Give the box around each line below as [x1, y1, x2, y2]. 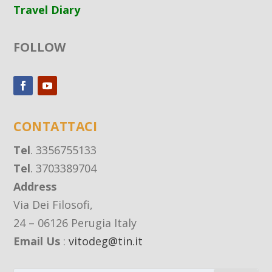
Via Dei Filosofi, [13, 197, 93, 212]
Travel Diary [13, 2, 81, 18]
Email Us [13, 234, 61, 249]
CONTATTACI [13, 118, 98, 135]
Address [13, 179, 57, 194]
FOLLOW [13, 39, 66, 56]
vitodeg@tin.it [69, 234, 143, 249]
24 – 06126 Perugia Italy [13, 216, 137, 231]
